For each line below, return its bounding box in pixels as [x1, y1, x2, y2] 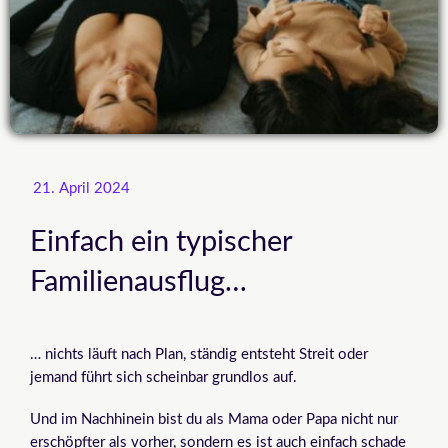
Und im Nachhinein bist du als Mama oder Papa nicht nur [30, 412, 398, 428]
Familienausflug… [30, 267, 247, 297]
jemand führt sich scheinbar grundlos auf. [30, 370, 297, 386]
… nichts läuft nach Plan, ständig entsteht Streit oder [30, 347, 368, 363]
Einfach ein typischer [30, 227, 292, 257]
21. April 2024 [33, 180, 130, 196]
